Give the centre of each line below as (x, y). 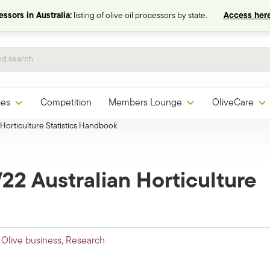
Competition (66, 103)
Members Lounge (145, 103)
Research (85, 241)
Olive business (31, 241)
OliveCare (233, 103)
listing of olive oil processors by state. (140, 16)
